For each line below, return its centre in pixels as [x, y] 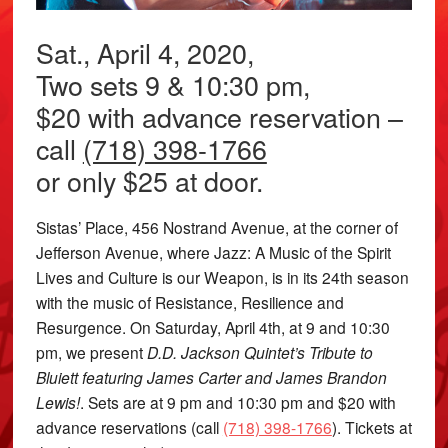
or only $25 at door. [149, 180]
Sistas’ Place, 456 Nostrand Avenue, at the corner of [216, 226]
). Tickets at [371, 426]
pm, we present [91, 351]
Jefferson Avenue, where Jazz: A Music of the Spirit [213, 251]
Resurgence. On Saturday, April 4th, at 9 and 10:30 [212, 326]
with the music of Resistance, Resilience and [189, 301]
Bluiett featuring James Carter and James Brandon [211, 376]
